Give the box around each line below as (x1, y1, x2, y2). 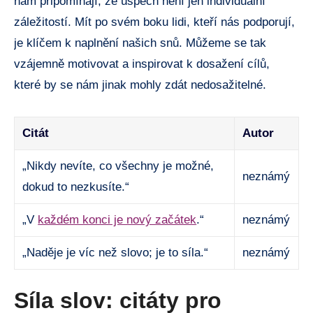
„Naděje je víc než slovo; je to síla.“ (22, 245, 209, 259)
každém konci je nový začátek (38, 212, 197, 226)
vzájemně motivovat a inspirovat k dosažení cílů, (14, 57, 270, 71)
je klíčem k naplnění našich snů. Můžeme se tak (14, 36, 266, 50)
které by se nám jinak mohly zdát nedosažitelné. (14, 78, 266, 92)
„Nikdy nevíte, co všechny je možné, (22, 159, 214, 173)
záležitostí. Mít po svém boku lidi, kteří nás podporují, (14, 15, 295, 29)
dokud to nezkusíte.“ (22, 180, 130, 194)
